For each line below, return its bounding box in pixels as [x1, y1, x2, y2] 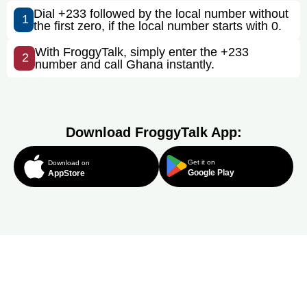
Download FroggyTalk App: [65, 124, 242, 140]
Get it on [187, 158, 215, 166]
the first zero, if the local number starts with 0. [34, 19, 282, 33]
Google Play [187, 167, 234, 177]
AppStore [48, 168, 85, 178]
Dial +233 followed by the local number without [34, 6, 289, 21]
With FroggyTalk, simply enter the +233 [34, 45, 249, 59]
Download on [48, 158, 90, 167]
